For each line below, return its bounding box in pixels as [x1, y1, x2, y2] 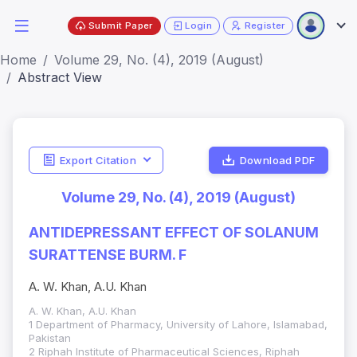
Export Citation [59, 153, 136, 167]
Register [244, 19, 285, 31]
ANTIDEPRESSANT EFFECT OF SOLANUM [29, 224, 319, 241]
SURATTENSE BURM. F [29, 246, 186, 264]
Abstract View [18, 69, 102, 85]
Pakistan [29, 331, 71, 345]
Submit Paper [88, 19, 153, 31]
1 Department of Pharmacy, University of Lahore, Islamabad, [29, 318, 328, 331]
